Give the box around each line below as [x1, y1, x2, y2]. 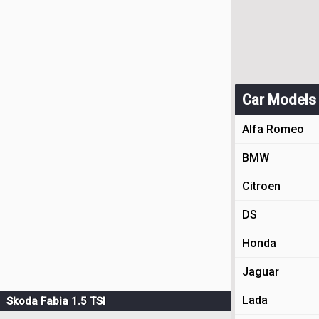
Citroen [242, 179, 281, 193]
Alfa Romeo [242, 122, 304, 136]
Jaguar [242, 265, 279, 278]
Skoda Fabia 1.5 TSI [6, 295, 105, 308]
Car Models [242, 91, 316, 108]
